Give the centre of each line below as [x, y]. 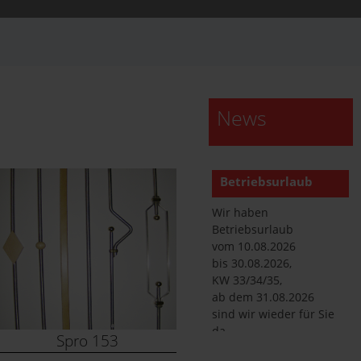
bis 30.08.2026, [252, 263]
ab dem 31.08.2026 [263, 297]
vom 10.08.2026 [254, 246]
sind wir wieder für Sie [273, 314]
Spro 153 [87, 340]
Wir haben [240, 212]
